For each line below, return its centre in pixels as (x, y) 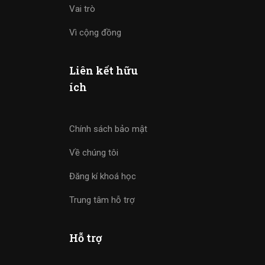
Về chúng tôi (94, 153)
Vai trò (82, 9)
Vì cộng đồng (95, 33)
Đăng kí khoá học (103, 177)
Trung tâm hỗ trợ (102, 200)
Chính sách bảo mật (108, 129)
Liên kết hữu (104, 71)
